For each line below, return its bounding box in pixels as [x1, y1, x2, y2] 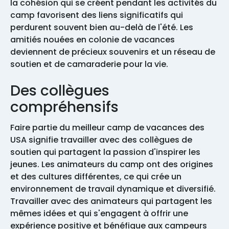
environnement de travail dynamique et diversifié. [10, 182, 216, 195]
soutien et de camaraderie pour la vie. [10, 58, 170, 70]
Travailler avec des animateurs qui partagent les [10, 195, 212, 207]
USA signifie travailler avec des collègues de [10, 133, 192, 146]
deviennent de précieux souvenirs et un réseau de [10, 45, 215, 58]
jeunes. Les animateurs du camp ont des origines [10, 158, 213, 170]
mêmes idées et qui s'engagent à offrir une [10, 207, 188, 219]
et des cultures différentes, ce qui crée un [10, 170, 181, 182]
